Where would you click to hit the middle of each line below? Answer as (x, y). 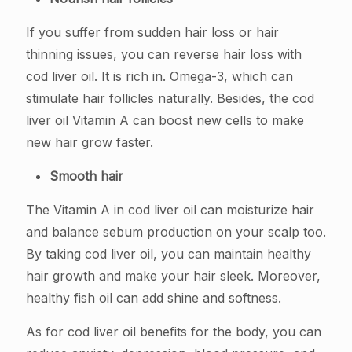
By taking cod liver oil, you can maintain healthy (169, 253)
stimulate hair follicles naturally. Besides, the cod (170, 98)
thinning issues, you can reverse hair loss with (164, 54)
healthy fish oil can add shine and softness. (154, 297)
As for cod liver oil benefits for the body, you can (174, 331)
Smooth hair (86, 176)
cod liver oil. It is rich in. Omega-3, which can (159, 76)
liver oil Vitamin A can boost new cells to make (165, 120)
